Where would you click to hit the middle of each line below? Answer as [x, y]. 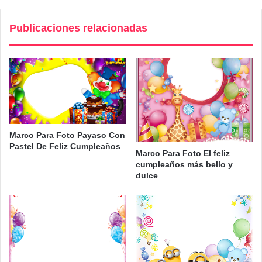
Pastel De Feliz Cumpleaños [65, 146]
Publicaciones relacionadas [78, 28]
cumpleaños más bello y [184, 165]
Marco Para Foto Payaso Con [67, 135]
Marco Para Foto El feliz [183, 154]
